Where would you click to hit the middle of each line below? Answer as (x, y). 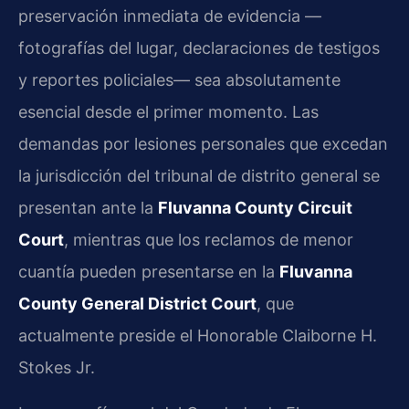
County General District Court (137, 304)
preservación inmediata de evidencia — (170, 16)
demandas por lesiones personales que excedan (203, 144)
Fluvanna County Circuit (255, 208)
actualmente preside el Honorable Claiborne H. (198, 336)
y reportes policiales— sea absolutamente (179, 80)
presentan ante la (88, 208)
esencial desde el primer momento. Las (168, 112)
